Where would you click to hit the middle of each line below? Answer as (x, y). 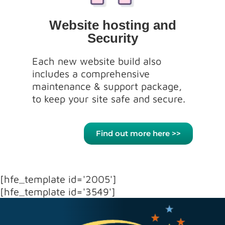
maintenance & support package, (107, 86)
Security (113, 38)
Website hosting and (113, 25)
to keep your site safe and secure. (110, 99)
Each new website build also (97, 61)
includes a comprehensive (91, 74)
